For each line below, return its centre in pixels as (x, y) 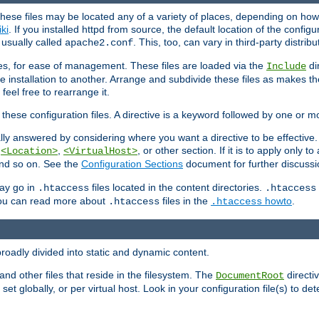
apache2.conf (99, 43)
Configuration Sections (132, 164)
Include (286, 67)
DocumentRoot (250, 275)
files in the (185, 201)
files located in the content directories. (177, 188)
